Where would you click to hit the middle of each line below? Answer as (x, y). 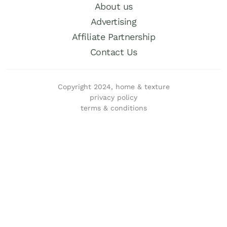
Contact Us (113, 52)
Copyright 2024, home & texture (113, 86)
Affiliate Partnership (113, 36)
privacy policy (113, 97)
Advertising (113, 21)
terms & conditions (113, 108)
